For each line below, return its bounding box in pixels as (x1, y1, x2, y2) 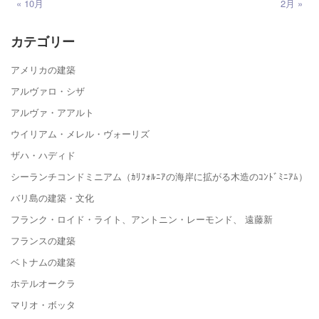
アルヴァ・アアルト (11, 105, 94, 120)
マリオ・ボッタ (11, 298, 75, 312)
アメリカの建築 (11, 63, 75, 77)
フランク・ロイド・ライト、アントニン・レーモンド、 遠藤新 (11, 212, 273, 226)
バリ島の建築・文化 (11, 191, 94, 205)
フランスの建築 (11, 234, 75, 248)
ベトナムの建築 (11, 255, 75, 269)
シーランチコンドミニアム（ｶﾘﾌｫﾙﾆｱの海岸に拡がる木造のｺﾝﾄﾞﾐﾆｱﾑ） (11, 169, 308, 184)
